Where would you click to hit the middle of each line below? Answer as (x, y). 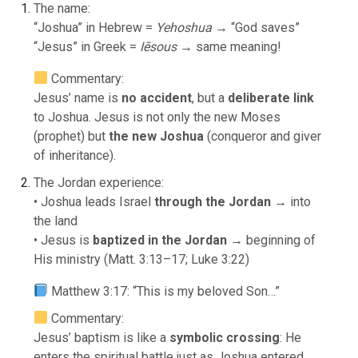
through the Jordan (213, 201)
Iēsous (159, 46)
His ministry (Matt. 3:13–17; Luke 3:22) (142, 259)
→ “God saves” (256, 27)
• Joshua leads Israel (94, 201)
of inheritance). (75, 155)
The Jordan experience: (99, 182)
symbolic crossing (225, 337)
